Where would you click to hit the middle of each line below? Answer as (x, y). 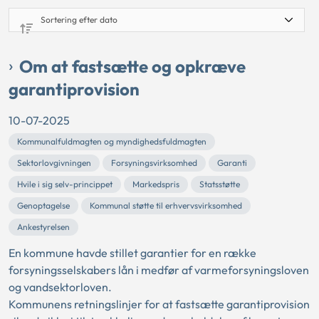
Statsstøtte (220, 184)
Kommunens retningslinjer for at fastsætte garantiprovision (159, 304)
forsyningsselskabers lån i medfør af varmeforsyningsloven (159, 270)
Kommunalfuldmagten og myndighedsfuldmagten (112, 142)
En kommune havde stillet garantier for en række (132, 253)
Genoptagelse (43, 206)
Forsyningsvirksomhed (154, 163)
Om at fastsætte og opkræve (132, 67)
